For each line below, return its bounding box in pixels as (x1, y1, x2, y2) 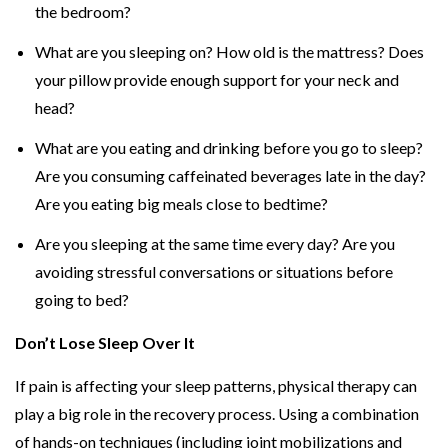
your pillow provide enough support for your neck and (35, 69, 400, 89)
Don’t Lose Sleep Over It (15, 333, 196, 353)
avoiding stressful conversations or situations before (35, 262, 394, 282)
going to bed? (35, 290, 130, 310)
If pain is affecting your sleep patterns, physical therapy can (15, 376, 418, 396)
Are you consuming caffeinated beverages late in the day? (35, 166, 427, 186)
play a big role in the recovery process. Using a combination (15, 404, 420, 424)
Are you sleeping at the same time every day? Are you (35, 234, 396, 254)
